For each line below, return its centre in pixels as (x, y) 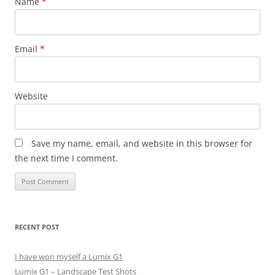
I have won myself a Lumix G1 (69, 257)
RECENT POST (37, 227)
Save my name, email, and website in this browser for (142, 143)
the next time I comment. (66, 158)
